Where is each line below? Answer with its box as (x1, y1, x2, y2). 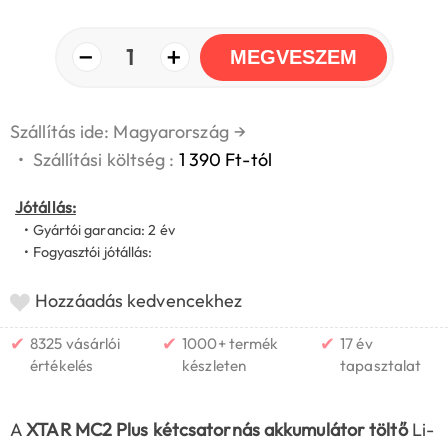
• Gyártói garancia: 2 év (15, 220, 175, 239)
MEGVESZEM (229, 45, 357, 68)
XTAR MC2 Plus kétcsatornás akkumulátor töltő (26, 417, 412, 441)
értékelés (30, 355, 94, 375)
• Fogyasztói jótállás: (15, 242, 153, 261)
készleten (182, 355, 247, 375)
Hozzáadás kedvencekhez (35, 288, 243, 312)
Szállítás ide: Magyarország (10, 119, 229, 143)
